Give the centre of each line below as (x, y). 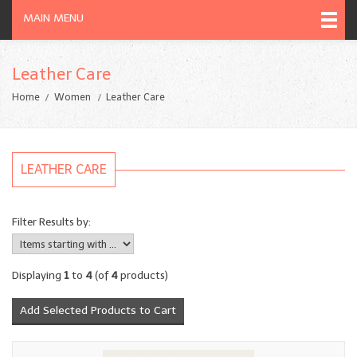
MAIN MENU (53, 18)
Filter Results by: (51, 222)
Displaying (38, 275)
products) (143, 275)
